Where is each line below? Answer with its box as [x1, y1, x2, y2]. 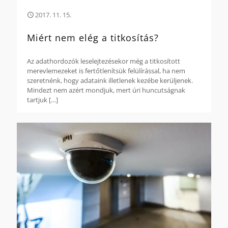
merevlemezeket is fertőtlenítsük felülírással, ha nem [27, 66, 185, 75]
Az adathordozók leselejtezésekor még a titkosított [27, 56, 180, 66]
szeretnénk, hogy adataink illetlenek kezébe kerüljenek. [27, 75, 193, 85]
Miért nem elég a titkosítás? [27, 31, 159, 44]
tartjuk [27, 95, 47, 104]
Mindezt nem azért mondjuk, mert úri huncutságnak [27, 85, 185, 95]
